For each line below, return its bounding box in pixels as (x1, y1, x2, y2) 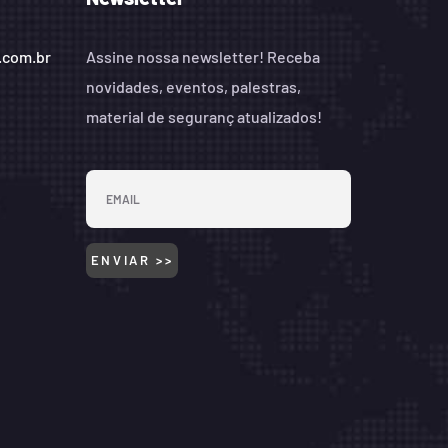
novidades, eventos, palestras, (85, 76, 301, 96)
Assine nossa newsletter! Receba (85, 46, 320, 66)
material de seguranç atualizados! (85, 106, 322, 126)
